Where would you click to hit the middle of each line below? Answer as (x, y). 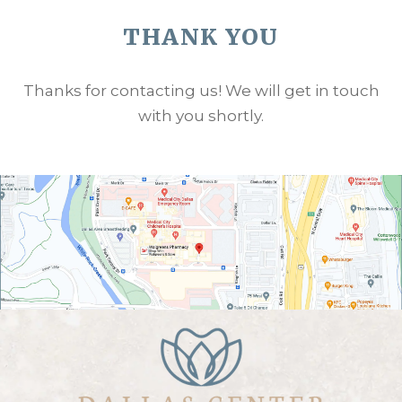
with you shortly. (201, 116)
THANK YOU (201, 37)
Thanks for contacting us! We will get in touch (201, 91)
